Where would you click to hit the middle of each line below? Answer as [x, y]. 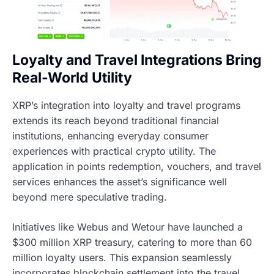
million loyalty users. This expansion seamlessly [122, 258]
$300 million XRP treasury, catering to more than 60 [132, 243]
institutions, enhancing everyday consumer [110, 136]
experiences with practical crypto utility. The [114, 151]
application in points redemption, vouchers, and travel [137, 167]
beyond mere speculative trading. [90, 197]
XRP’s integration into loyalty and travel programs [126, 106]
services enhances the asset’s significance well [120, 182]
